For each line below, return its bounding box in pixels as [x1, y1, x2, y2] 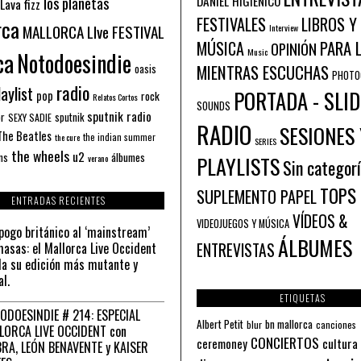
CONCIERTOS [251, 331, 319, 353]
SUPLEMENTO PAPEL [197, 184, 317, 209]
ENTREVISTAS [197, 238, 275, 262]
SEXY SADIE [7, 110, 52, 124]
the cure [54, 130, 80, 143]
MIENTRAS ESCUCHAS [197, 59, 329, 85]
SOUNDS [197, 98, 230, 114]
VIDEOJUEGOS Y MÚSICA [197, 215, 289, 231]
